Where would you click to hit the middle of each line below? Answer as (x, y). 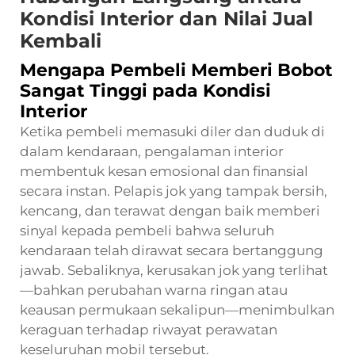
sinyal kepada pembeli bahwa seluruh (147, 230)
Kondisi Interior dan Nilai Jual (166, 18)
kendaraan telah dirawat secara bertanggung (172, 250)
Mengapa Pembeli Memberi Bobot (176, 70)
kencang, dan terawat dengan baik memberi (170, 210)
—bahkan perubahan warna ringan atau (154, 290)
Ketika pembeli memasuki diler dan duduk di (172, 131)
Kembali (61, 40)
